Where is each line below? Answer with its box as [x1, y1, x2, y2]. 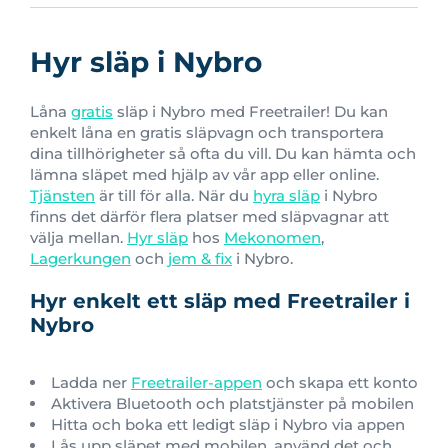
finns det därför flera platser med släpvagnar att [30, 207, 389, 227]
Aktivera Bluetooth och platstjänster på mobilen [51, 394, 414, 414]
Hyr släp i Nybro [30, 45, 262, 80]
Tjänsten [30, 186, 95, 206]
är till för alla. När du [95, 186, 253, 206]
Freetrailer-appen [131, 373, 262, 393]
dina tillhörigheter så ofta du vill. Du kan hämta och [30, 144, 416, 164]
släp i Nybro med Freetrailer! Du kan [113, 102, 388, 122]
